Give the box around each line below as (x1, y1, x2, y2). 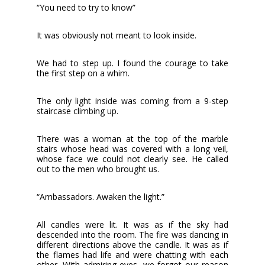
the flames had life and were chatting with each (37, 248, 228, 260)
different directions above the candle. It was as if (37, 238, 228, 250)
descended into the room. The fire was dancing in (37, 228, 228, 240)
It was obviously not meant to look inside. (37, 29, 197, 41)
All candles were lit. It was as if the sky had (37, 218, 228, 230)
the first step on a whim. (37, 67, 130, 79)
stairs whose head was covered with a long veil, (37, 143, 228, 154)
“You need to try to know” (37, 1, 136, 13)
